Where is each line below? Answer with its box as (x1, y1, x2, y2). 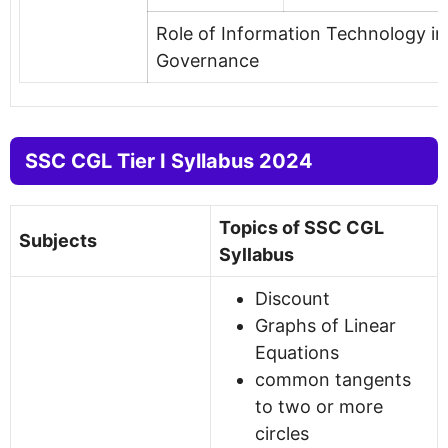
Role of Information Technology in (156, 22, 446, 44)
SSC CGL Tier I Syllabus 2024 (25, 148, 313, 173)
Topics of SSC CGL (219, 216, 384, 238)
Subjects (19, 229, 97, 251)
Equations (255, 341, 339, 363)
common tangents (255, 368, 411, 390)
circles (255, 422, 309, 444)
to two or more (255, 395, 383, 417)
